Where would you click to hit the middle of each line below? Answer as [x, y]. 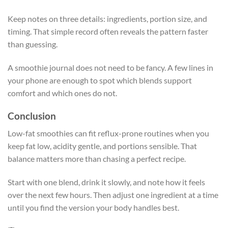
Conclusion [32, 116]
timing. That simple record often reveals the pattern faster [108, 32]
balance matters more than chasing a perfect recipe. [97, 159]
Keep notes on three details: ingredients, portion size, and [107, 19]
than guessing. [33, 44]
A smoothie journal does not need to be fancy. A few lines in [110, 67]
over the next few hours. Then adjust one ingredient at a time [113, 195]
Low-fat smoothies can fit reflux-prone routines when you [108, 133]
